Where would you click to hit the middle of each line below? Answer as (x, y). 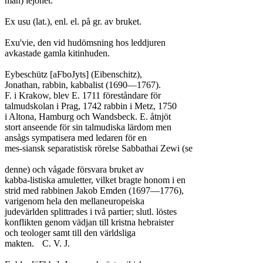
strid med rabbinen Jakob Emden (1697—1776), (94, 190)
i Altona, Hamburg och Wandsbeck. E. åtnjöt (88, 117)
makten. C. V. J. (19, 243)
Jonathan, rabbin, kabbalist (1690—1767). (83, 85)
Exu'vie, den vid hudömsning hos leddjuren (85, 43)
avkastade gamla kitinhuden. (57, 53)
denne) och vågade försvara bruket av (74, 169)
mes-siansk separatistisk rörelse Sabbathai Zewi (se (99, 148)
